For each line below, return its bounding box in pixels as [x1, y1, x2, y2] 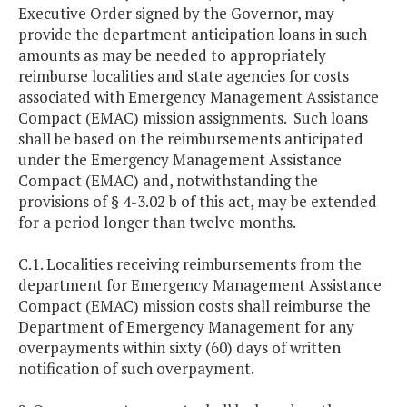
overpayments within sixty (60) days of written [18, 337, 341, 359]
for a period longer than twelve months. [18, 212, 296, 233]
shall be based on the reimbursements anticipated [18, 128, 363, 150]
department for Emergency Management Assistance [18, 274, 382, 296]
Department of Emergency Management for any [18, 316, 354, 338]
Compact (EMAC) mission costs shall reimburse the [18, 295, 371, 317]
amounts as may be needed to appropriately [18, 45, 326, 66]
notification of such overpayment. [18, 358, 254, 380]
